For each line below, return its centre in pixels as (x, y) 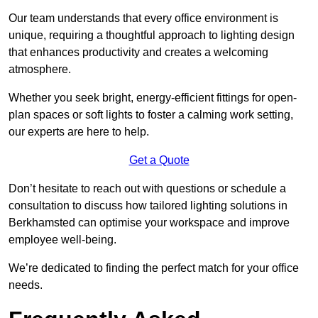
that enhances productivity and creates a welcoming (138, 52)
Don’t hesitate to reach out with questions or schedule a (147, 188)
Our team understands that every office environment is (143, 18)
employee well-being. (62, 239)
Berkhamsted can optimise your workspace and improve (149, 222)
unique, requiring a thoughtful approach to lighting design (152, 35)
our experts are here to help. (79, 131)
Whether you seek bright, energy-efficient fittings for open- (153, 97)
